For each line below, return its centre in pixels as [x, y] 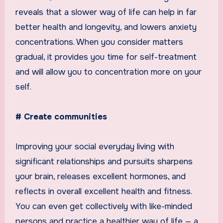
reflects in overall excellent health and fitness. [103, 191]
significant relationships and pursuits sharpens [104, 161]
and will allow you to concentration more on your [108, 72]
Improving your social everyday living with [95, 146]
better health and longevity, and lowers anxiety [106, 27]
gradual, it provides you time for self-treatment [106, 57]
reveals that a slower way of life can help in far [106, 12]
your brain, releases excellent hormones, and [100, 176]
